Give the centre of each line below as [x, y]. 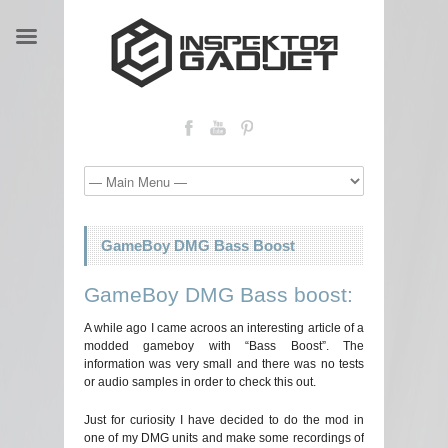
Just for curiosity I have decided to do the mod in [224, 420]
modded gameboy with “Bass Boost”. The [224, 346]
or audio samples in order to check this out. [200, 382]
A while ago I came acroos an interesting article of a [224, 328]
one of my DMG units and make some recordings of [224, 438]
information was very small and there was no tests [224, 364]
